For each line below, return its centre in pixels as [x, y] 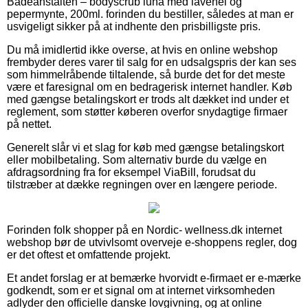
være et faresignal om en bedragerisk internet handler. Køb [150, 87]
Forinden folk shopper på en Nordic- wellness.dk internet [144, 230]
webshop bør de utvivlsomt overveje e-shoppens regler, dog [152, 242]
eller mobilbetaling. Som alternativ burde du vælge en [137, 159]
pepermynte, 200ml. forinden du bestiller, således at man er [150, 14]
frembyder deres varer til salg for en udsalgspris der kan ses [152, 62]
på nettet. [29, 124]
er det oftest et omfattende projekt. [89, 254]
